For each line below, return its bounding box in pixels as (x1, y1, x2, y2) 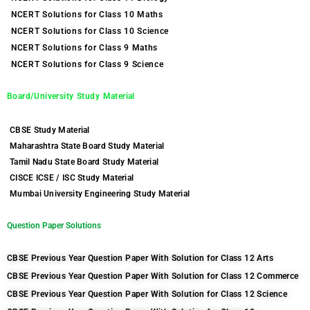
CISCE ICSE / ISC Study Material (10, 173, 134, 183)
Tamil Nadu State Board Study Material (10, 157, 159, 167)
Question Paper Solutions (7, 221, 101, 230)
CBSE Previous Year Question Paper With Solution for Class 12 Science (7, 289, 288, 299)
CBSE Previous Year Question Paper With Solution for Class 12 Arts (7, 253, 273, 263)
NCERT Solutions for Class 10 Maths (11, 10, 163, 19)
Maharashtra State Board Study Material (10, 141, 165, 151)
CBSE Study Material (10, 125, 90, 135)
